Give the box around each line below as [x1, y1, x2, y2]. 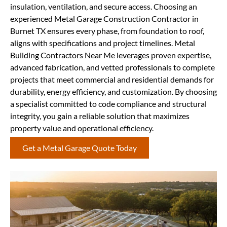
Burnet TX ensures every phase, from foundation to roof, [10, 26, 204, 36]
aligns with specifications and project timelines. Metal [10, 38, 195, 48]
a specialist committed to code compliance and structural [10, 99, 207, 109]
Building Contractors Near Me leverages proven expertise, [10, 50, 211, 60]
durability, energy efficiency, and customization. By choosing [10, 87, 217, 97]
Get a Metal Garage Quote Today [22, 142, 137, 153]
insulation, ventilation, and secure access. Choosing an [10, 2, 197, 12]
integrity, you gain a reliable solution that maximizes [10, 111, 190, 121]
